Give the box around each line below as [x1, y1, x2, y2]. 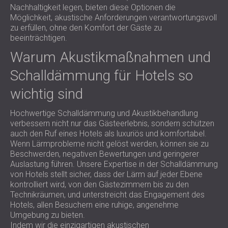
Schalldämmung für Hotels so [10, 67, 193, 84]
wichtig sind [10, 85, 83, 102]
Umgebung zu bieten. [10, 210, 85, 220]
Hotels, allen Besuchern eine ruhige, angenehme [10, 200, 179, 210]
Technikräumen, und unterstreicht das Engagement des [10, 190, 205, 199]
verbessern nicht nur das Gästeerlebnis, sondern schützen [10, 119, 214, 128]
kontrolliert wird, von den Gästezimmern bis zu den [10, 180, 189, 189]
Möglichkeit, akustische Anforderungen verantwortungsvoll [10, 13, 217, 22]
